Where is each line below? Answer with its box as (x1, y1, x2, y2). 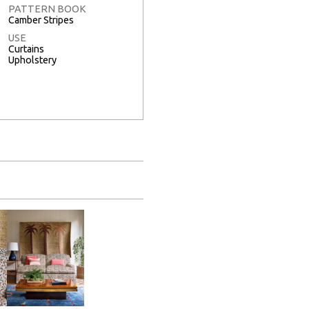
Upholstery (8, 54, 57, 66)
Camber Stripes (8, 14, 74, 26)
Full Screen (74, 157, 123, 169)
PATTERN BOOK (8, 3, 86, 15)
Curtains (8, 43, 44, 55)
